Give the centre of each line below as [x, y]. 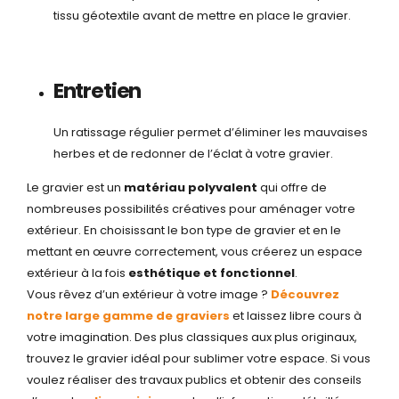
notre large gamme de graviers [128, 316]
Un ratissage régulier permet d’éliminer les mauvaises [210, 132]
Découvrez [305, 295]
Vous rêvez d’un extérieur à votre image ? [149, 295]
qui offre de [292, 188]
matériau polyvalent [191, 188]
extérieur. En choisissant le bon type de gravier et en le [184, 231]
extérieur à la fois [77, 273]
